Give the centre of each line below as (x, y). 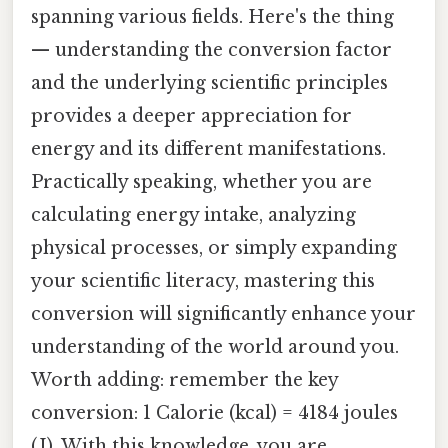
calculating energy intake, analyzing (193, 214)
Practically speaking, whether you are (201, 181)
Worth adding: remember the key (184, 379)
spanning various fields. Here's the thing (212, 16)
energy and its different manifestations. (208, 148)
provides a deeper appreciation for (191, 115)
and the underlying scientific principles (209, 82)
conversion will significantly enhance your (223, 313)
